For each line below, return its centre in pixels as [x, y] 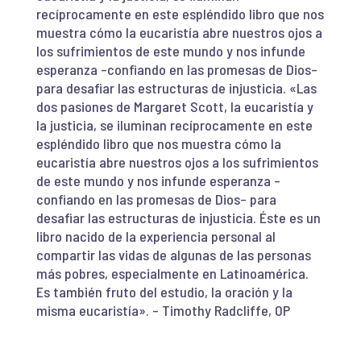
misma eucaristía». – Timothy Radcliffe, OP [163, 311]
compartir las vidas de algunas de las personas [173, 255]
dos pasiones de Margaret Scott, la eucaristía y [174, 107]
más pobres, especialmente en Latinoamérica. [172, 274]
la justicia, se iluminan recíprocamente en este [174, 125]
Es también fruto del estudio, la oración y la [164, 292]
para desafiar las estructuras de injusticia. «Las [176, 88]
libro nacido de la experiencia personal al [156, 237]
